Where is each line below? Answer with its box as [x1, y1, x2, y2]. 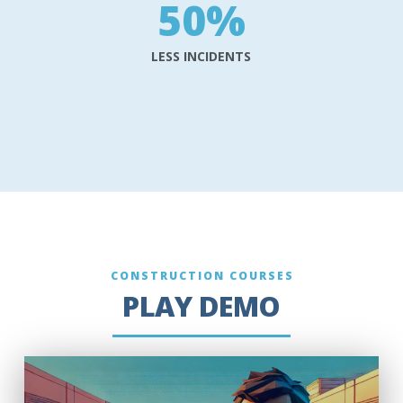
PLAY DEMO [122, 286, 281, 325]
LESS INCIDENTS [151, 47, 252, 65]
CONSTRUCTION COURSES [110, 267, 294, 283]
